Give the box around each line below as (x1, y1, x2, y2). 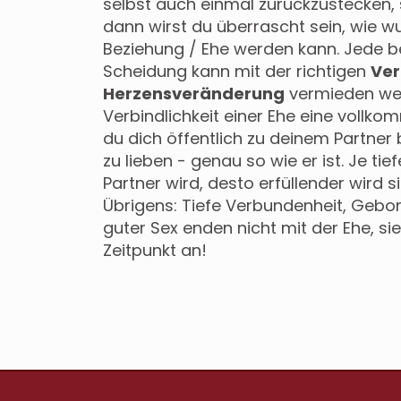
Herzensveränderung (103, 82, 285, 106)
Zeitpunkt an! (103, 239, 207, 262)
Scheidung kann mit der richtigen (103, 60, 371, 83)
